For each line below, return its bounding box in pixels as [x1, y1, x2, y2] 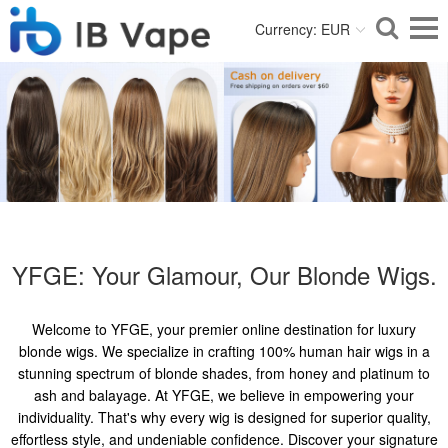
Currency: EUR [255, 19, 350, 39]
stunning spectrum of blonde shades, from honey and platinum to [18, 363, 430, 384]
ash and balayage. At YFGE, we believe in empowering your [34, 385, 414, 406]
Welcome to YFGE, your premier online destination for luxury [32, 319, 416, 340]
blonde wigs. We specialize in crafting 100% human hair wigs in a [18, 341, 430, 362]
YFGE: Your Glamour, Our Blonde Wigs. [11, 257, 437, 293]
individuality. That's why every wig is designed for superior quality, [17, 407, 431, 428]
